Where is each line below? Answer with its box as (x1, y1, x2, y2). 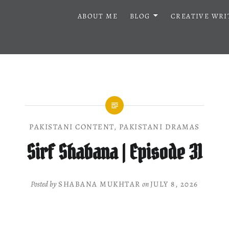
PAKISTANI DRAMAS (119, 122, 200, 132)
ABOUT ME (77, 11, 118, 21)
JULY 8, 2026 (150, 178, 198, 189)
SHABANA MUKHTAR (58, 178, 141, 189)
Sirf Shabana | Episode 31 (27, 139, 202, 165)
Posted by (31, 178, 59, 189)
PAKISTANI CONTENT (29, 122, 114, 132)
